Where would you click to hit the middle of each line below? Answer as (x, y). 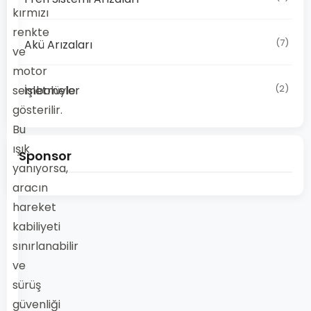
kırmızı (31, 13)
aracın (30, 188)
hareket (34, 207)
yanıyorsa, (40, 168)
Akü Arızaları (58, 45)
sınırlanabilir (45, 246)
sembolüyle (44, 91)
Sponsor (45, 156)
